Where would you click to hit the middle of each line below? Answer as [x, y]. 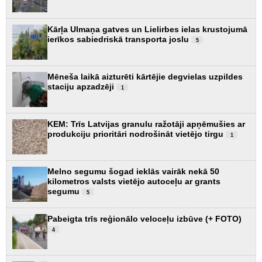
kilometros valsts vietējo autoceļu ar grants [134, 181]
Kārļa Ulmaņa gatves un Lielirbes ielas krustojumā [147, 29]
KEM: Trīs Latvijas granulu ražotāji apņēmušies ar [146, 124]
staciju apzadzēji [82, 86]
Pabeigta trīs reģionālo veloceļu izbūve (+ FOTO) [144, 218]
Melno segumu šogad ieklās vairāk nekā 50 [133, 171]
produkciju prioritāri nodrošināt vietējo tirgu [137, 134]
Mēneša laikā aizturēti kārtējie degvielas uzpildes [145, 76]
